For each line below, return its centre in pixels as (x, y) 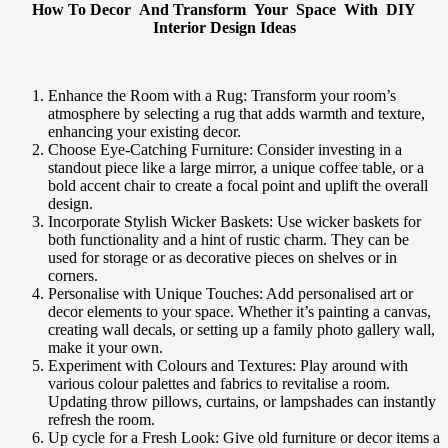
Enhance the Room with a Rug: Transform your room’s (222, 96)
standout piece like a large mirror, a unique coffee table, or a (236, 168)
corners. (73, 276)
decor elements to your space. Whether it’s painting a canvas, (239, 312)
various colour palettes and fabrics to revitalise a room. (219, 384)
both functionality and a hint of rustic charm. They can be (228, 240)
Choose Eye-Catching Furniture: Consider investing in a (225, 150)
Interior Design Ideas (224, 28)
